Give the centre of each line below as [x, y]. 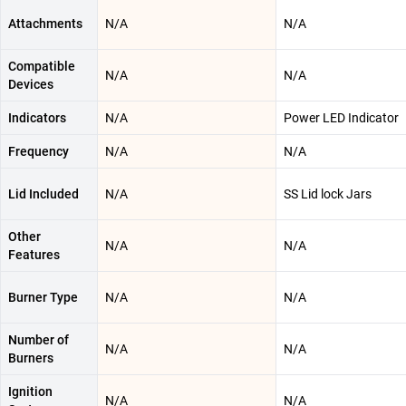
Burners [31, 358]
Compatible [42, 67]
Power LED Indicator [341, 118]
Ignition [30, 392]
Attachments [45, 24]
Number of [39, 340]
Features [34, 255]
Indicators [37, 118]
